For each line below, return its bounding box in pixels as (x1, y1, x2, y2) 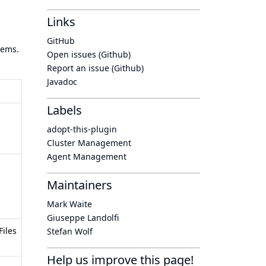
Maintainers (47, 177, 112, 193)
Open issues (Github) (47, 49, 131, 60)
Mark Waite (47, 198, 92, 210)
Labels (47, 102, 82, 118)
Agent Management (47, 151, 126, 162)
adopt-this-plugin (47, 123, 117, 135)
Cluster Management (47, 137, 131, 148)
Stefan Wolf (47, 226, 93, 237)
